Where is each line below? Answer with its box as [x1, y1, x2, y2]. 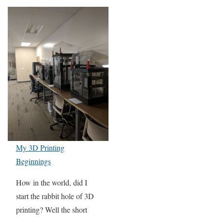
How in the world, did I [15, 177, 87, 187]
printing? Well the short [15, 204, 87, 215]
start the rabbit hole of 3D [15, 190, 94, 201]
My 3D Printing [15, 142, 64, 153]
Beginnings [15, 155, 51, 166]
